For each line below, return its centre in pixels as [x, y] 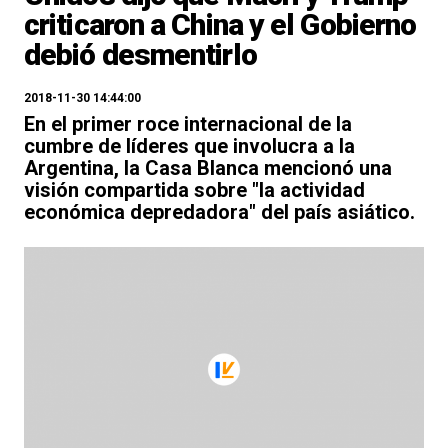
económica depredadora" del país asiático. [219, 212]
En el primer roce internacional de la [188, 124]
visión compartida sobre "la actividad [194, 190]
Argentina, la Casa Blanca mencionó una [208, 168]
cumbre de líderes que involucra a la [189, 146]
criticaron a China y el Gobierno [220, 24]
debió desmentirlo [140, 54]
